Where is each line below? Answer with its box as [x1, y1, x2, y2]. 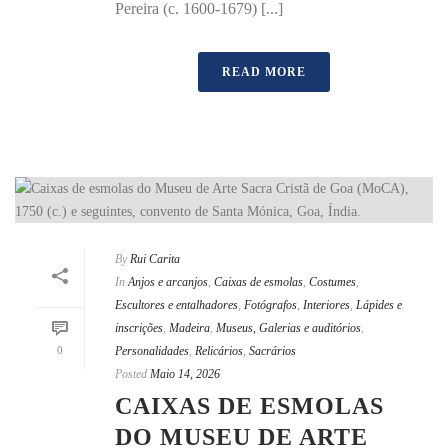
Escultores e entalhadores [115, 298, 238, 313]
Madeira [169, 321, 210, 336]
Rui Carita [130, 252, 180, 267]
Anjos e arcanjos [128, 275, 208, 290]
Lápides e [356, 298, 402, 313]
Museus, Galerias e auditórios [216, 321, 361, 336]
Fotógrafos [244, 298, 297, 313]
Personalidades [115, 344, 189, 359]
